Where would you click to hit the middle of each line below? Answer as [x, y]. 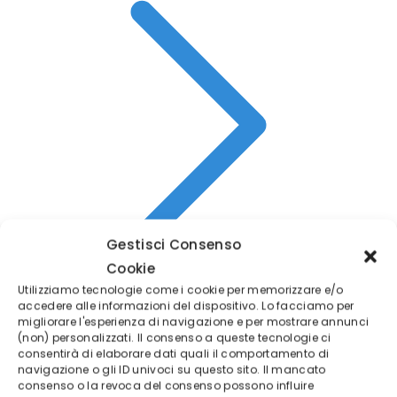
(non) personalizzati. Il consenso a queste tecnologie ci [175, 338]
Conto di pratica [77, 330]
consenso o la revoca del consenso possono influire [166, 385]
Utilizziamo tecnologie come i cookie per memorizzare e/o [181, 290]
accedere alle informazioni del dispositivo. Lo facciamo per [186, 306]
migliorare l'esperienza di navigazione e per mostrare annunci [194, 322]
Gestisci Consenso [174, 245]
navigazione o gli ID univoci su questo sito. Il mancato [172, 370]
